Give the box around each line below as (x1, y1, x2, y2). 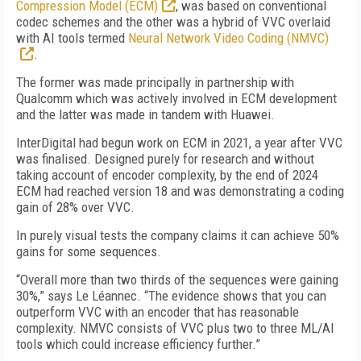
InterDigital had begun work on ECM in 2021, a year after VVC (16, 135, 342, 151)
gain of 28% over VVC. (16, 199, 135, 215)
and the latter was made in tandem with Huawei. (16, 106, 275, 122)
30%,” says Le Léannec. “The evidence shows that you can (16, 288, 326, 304)
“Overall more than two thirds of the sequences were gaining (16, 272, 338, 288)
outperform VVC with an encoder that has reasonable (16, 304, 299, 320)
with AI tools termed (16, 30, 128, 46)
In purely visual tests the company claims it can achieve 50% (16, 227, 339, 243)
